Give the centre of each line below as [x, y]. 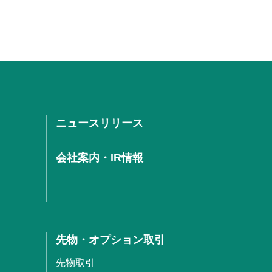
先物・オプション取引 [110, 240]
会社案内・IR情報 [100, 158]
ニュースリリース [100, 123]
